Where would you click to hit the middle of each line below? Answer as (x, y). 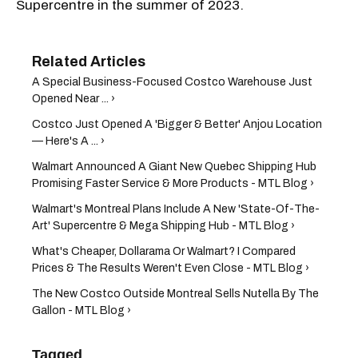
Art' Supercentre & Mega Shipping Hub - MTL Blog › (163, 225)
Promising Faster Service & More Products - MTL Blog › (173, 183)
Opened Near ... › (74, 98)
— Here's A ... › (68, 141)
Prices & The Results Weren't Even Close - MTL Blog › (171, 268)
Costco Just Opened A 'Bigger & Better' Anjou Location (177, 124)
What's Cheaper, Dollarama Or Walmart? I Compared (164, 251)
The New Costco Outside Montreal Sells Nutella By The (175, 293)
